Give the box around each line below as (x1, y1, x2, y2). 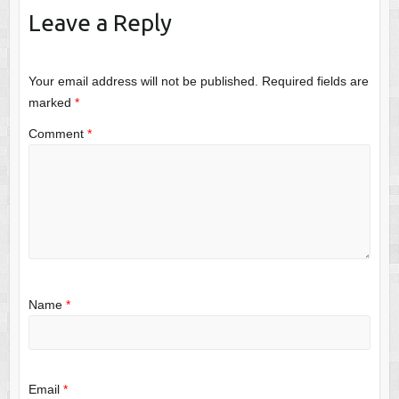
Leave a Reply (28, 9, 172, 36)
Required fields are (261, 73, 369, 88)
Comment (28, 126, 87, 142)
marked (28, 94, 75, 110)
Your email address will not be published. (28, 73, 258, 88)
